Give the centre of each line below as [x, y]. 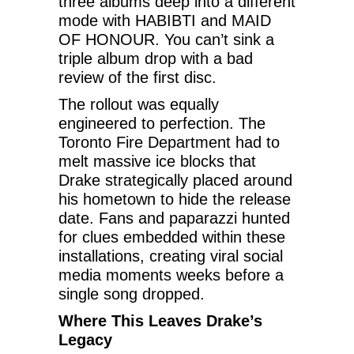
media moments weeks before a [171, 275]
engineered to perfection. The [162, 124]
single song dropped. [132, 294]
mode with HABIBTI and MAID [165, 21]
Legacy [85, 340]
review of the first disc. [137, 78]
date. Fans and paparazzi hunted [174, 218]
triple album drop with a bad [156, 59]
